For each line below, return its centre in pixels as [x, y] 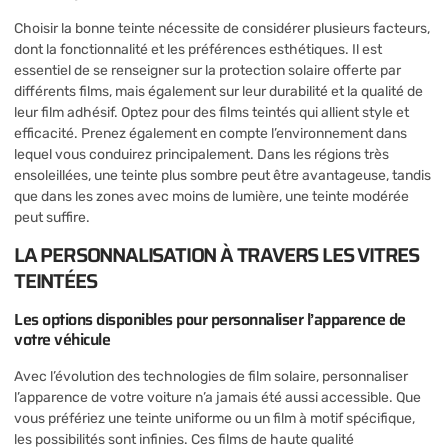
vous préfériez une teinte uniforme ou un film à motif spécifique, [214, 419]
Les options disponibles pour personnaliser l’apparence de [210, 320]
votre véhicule [62, 340]
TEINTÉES [55, 281]
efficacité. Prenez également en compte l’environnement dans [210, 133]
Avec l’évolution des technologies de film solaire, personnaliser [211, 377]
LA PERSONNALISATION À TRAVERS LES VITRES [216, 255]
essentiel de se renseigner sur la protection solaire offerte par [207, 70]
